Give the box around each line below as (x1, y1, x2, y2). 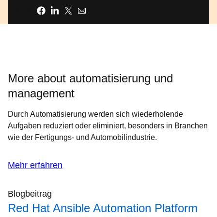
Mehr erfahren (8, 160, 62, 170)
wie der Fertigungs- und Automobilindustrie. (8, 133, 157, 141)
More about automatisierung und (8, 72, 173, 85)
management (8, 87, 75, 100)
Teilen (15, 7, 31, 14)
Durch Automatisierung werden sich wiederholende (8, 110, 183, 118)
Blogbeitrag (8, 189, 52, 199)
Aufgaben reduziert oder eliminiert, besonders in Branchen (8, 122, 208, 130)
